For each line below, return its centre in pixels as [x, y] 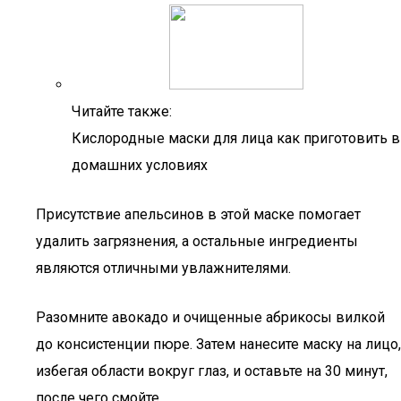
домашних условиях [140, 165]
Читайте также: [122, 111]
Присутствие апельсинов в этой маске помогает [198, 214]
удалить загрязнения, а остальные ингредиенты [197, 241]
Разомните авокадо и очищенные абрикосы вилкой [210, 317]
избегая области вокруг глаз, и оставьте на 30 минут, [212, 371]
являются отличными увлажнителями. [163, 268]
